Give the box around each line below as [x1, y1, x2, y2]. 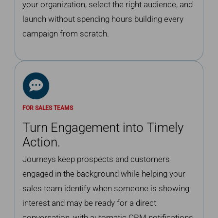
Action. [22, 134, 60, 149]
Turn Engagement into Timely [22, 120, 183, 135]
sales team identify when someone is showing [22, 183, 189, 193]
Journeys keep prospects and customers [22, 154, 170, 164]
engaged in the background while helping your [22, 168, 185, 179]
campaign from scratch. [22, 29, 109, 39]
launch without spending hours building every [22, 14, 183, 24]
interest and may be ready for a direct [22, 198, 156, 208]
